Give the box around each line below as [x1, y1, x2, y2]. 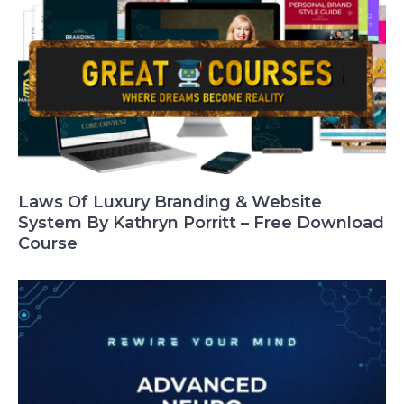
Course [18, 234, 78, 253]
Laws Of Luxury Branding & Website [18, 192, 322, 212]
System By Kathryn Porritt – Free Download [18, 213, 384, 233]
